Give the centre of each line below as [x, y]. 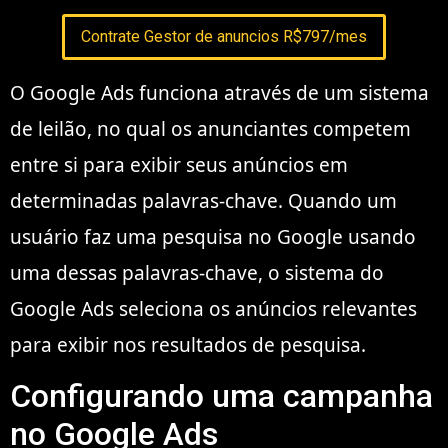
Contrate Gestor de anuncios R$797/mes [224, 37]
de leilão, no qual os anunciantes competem [210, 128]
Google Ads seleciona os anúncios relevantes [213, 308]
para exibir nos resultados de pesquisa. [188, 344]
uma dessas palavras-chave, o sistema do [197, 272]
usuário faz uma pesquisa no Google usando [213, 236]
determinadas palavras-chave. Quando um [203, 200]
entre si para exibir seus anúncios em [179, 164]
